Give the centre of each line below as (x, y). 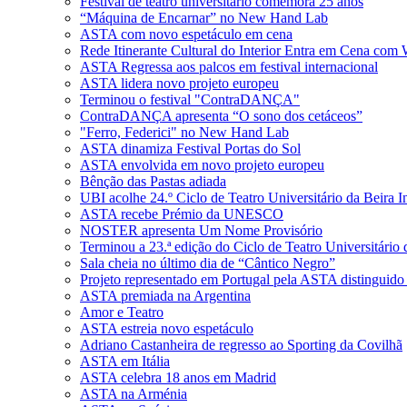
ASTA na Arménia (134, 394)
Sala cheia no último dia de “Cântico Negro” (208, 263)
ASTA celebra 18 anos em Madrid (178, 377)
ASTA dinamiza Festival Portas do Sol (190, 149)
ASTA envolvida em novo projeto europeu (202, 165)
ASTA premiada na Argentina (165, 296)
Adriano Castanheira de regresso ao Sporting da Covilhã (241, 345)
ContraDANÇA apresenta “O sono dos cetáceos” (221, 116)
